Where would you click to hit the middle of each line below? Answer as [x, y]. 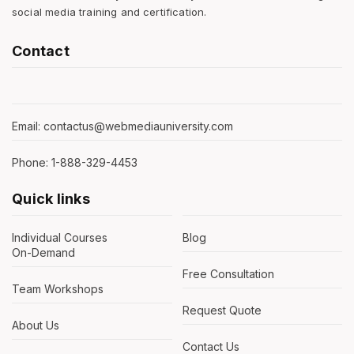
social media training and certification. [109, 12]
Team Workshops [58, 289]
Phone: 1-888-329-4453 [75, 163]
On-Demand [43, 253]
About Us [36, 326]
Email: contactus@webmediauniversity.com [122, 126]
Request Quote [222, 311]
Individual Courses [61, 238]
